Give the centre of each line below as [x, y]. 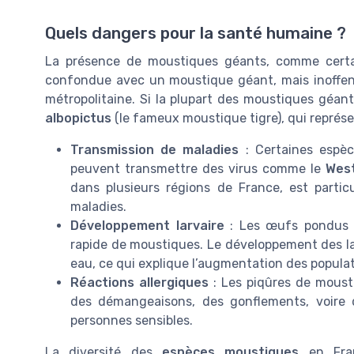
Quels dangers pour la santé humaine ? [196, 33]
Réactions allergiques [140, 282]
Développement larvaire [147, 225]
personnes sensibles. [132, 320]
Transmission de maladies [155, 149]
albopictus [78, 118]
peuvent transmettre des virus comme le [198, 168]
